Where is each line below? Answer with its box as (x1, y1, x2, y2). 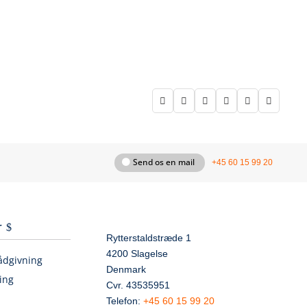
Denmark (106, 264, 146, 275)
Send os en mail (132, 156, 195, 169)
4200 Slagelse (106, 248, 168, 259)
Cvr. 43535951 (106, 280, 170, 291)
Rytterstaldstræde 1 (106, 232, 191, 243)
